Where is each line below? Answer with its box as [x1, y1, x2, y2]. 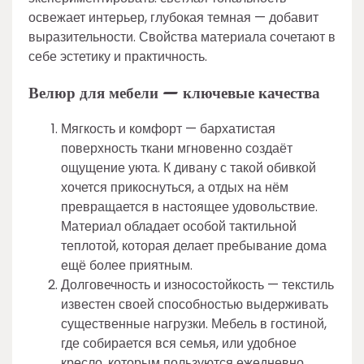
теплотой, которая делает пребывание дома [61, 236, 327, 256]
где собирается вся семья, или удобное [61, 334, 297, 353]
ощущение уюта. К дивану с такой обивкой [61, 158, 316, 178]
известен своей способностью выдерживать [61, 295, 328, 314]
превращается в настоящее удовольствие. [61, 197, 318, 217]
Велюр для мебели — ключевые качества [28, 80, 320, 105]
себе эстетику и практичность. [28, 46, 207, 66]
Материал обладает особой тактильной [61, 217, 297, 236]
